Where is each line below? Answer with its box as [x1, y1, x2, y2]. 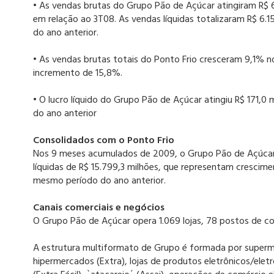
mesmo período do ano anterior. [32, 173, 166, 190]
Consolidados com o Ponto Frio [32, 133, 174, 149]
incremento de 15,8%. [32, 65, 122, 82]
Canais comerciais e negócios [32, 200, 165, 217]
